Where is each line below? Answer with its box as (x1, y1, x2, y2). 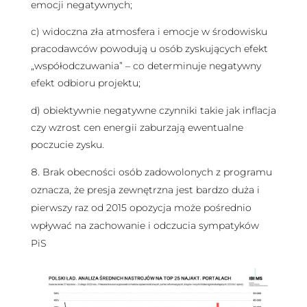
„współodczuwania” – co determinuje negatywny (30, 60, 261, 73)
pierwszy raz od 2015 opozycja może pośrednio (30, 201, 251, 214)
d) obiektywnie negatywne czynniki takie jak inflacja (30, 103, 276, 116)
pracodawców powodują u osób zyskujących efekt (30, 42, 268, 56)
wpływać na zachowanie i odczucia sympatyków (30, 219, 259, 232)
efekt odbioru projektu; (30, 77, 140, 90)
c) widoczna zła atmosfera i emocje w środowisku (30, 25, 267, 38)
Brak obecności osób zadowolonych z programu (42, 166, 272, 179)
